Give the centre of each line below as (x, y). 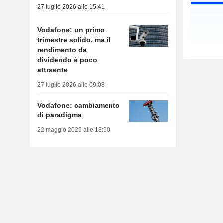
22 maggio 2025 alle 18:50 (73, 130)
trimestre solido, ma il (74, 40)
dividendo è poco (67, 60)
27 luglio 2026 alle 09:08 (71, 85)
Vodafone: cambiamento (78, 105)
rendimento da (62, 50)
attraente (52, 70)
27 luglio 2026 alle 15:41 (71, 7)
